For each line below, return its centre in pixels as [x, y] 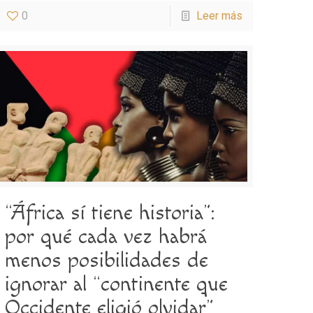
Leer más [219, 15]
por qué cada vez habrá [106, 236]
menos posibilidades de [107, 260]
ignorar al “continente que [117, 284]
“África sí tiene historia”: [110, 213]
